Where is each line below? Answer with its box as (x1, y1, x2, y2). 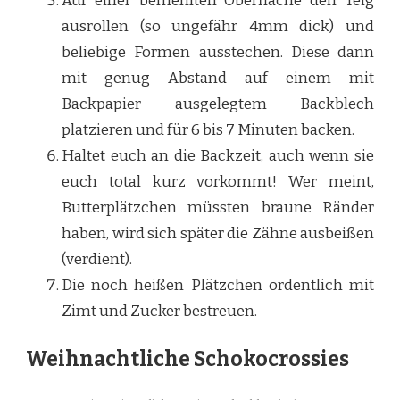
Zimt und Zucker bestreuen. (62, 302, 257, 321)
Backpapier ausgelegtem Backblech (62, 95, 374, 114)
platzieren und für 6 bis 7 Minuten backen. (62, 121, 354, 140)
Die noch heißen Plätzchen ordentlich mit (62, 276, 374, 296)
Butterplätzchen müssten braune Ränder (62, 198, 374, 218)
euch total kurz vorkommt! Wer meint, (62, 172, 374, 192)
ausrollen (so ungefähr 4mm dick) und (62, 17, 374, 37)
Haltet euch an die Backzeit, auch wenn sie (62, 146, 374, 166)
